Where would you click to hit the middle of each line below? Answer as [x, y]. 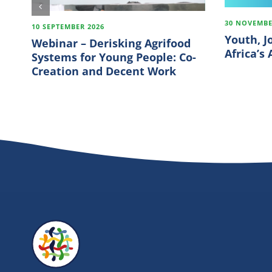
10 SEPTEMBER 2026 [68, 26]
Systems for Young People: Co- [114, 57]
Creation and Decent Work [104, 71]
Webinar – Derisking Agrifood [111, 43]
